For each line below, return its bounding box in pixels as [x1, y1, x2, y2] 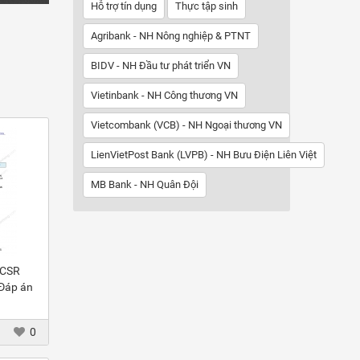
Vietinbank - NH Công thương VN [91, 89, 238, 101]
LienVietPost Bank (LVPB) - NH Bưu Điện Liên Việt [91, 149, 317, 161]
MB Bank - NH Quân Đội [91, 178, 198, 190]
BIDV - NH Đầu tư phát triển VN [91, 59, 231, 72]
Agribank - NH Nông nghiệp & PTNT [91, 30, 251, 42]
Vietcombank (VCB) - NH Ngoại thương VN [91, 119, 282, 131]
